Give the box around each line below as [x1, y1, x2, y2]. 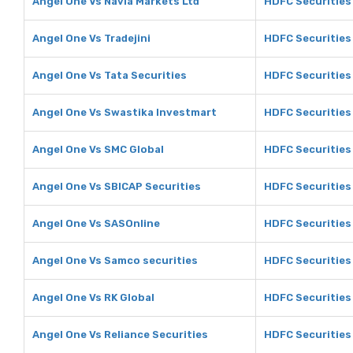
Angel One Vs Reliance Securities [32, 329, 208, 340]
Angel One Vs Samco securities [32, 255, 198, 266]
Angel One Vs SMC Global [32, 143, 164, 155]
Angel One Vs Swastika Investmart [32, 106, 217, 118]
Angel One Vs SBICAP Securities [32, 180, 201, 192]
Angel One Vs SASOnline [32, 217, 160, 229]
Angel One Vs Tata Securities [32, 69, 187, 81]
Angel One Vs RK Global [32, 292, 154, 303]
